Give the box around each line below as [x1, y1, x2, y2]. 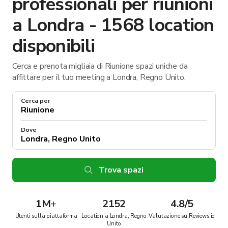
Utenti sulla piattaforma [15, 212, 77, 220]
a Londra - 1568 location [12, 12, 214, 38]
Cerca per [21, 96, 50, 105]
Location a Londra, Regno [81, 212, 147, 220]
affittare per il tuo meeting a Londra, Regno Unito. [12, 71, 186, 83]
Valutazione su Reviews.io [149, 212, 215, 220]
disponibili [12, 33, 95, 59]
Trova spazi [99, 164, 144, 176]
